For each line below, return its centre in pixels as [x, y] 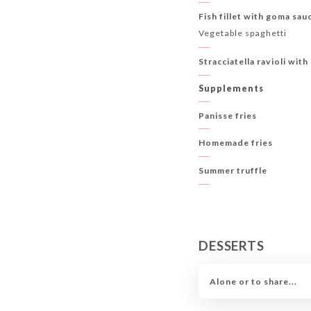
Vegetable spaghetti [243, 33]
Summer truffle [233, 171]
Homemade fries [236, 143]
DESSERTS [232, 246]
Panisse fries [228, 115]
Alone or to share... [253, 281]
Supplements [232, 88]
